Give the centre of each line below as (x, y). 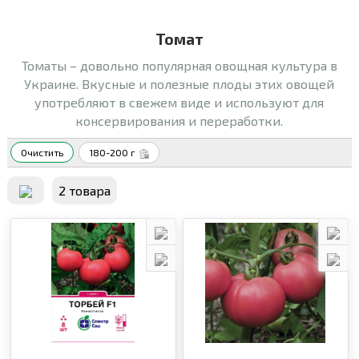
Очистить (42, 153)
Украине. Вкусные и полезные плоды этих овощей (179, 84)
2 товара (84, 190)
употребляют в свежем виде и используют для (179, 103)
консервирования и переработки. (179, 121)
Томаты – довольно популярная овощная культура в (179, 66)
